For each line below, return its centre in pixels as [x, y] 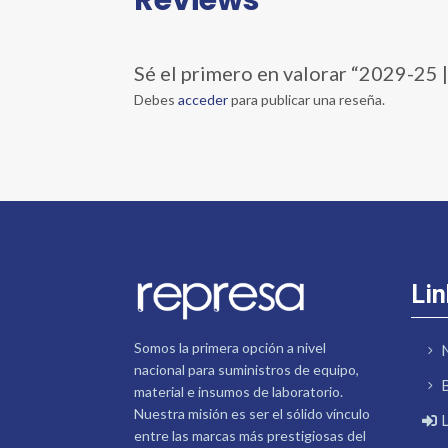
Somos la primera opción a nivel [230, 347]
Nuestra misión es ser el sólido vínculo [252, 413]
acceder [203, 99]
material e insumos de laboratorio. [239, 391]
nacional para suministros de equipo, [247, 369]
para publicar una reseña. [307, 99]
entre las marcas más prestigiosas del [250, 435]
